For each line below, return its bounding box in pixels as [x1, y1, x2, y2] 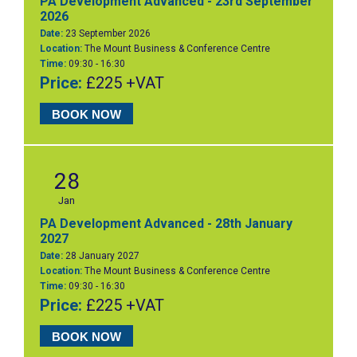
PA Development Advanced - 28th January [39, 215, 292, 231]
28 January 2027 [62, 249, 139, 261]
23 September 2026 [62, 28, 151, 40]
